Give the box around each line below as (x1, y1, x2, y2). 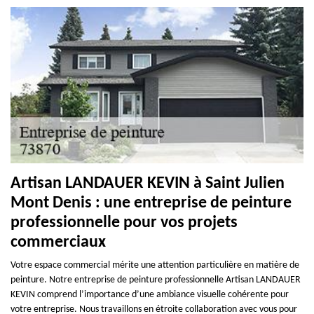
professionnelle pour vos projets (11, 214, 238, 232)
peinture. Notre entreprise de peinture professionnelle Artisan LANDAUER (11, 275, 301, 286)
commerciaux (11, 234, 106, 252)
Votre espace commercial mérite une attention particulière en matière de (11, 260, 299, 271)
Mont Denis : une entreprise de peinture (11, 195, 292, 212)
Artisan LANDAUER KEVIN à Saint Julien (11, 175, 285, 193)
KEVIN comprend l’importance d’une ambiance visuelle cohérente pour (11, 289, 289, 301)
